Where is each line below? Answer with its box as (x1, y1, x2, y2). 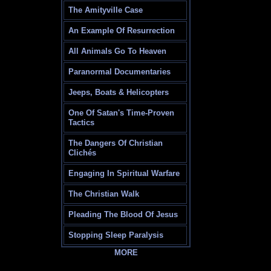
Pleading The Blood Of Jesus (68, 210, 178, 220)
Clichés (68, 148, 97, 158)
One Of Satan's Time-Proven (68, 108, 175, 118)
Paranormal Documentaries (68, 67, 171, 77)
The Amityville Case (68, 5, 143, 15)
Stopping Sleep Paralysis (68, 230, 164, 240)
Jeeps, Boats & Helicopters (68, 88, 169, 97)
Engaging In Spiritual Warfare (68, 169, 180, 178)
